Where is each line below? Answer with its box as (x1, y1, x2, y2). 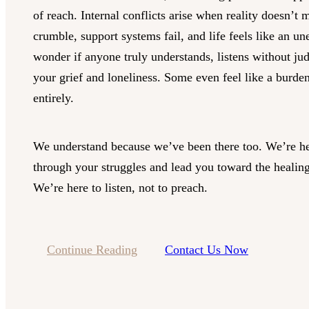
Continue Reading (47, 243, 137, 257)
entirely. (33, 91, 74, 105)
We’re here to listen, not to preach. (33, 181, 208, 195)
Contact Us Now (165, 243, 248, 257)
